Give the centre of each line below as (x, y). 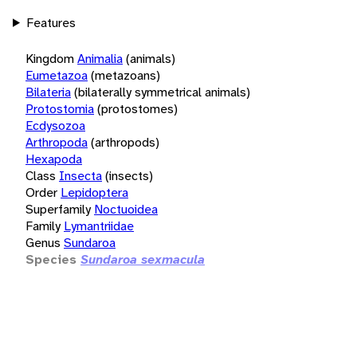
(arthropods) (125, 142)
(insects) (129, 175)
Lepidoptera (94, 192)
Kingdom (50, 58)
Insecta (80, 175)
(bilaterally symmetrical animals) (162, 92)
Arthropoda (57, 142)
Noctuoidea (126, 209)
